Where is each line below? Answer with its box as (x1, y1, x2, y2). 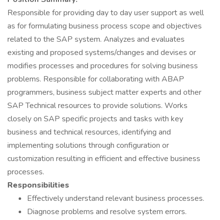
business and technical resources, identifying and (7, 127, 171, 137)
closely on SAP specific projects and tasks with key (7, 113, 183, 124)
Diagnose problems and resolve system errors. (27, 206, 187, 217)
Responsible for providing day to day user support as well (7, 7, 204, 18)
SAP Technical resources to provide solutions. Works (7, 100, 188, 111)
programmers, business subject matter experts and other (7, 87, 201, 98)
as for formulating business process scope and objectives (7, 21, 202, 31)
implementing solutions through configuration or (7, 140, 169, 151)
